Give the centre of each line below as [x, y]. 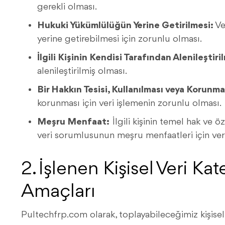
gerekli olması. [67, 7]
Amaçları [58, 192]
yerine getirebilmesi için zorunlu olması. [120, 39]
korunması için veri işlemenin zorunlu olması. [129, 103]
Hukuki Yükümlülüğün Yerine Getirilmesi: [125, 26]
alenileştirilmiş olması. [82, 71]
